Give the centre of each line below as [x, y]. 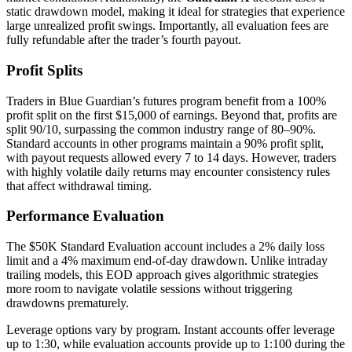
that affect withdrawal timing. [79, 185]
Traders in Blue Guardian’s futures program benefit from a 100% [166, 101]
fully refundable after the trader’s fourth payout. [124, 40]
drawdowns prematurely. [68, 303]
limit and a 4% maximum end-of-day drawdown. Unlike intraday [167, 261]
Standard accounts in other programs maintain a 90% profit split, [165, 143]
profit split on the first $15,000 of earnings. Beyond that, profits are [172, 115]
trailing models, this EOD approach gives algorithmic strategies [162, 275]
